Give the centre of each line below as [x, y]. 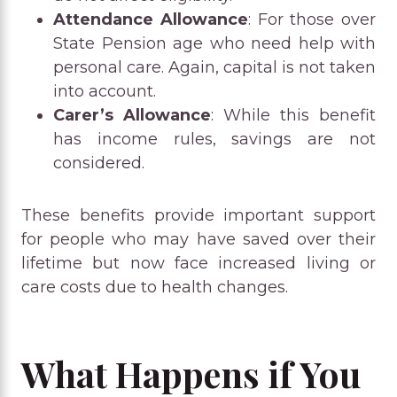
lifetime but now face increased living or [198, 263]
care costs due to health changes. [155, 287]
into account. [105, 91]
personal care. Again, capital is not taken [214, 67]
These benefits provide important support [198, 215]
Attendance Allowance [151, 19]
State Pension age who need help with [214, 43]
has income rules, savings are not [214, 139]
